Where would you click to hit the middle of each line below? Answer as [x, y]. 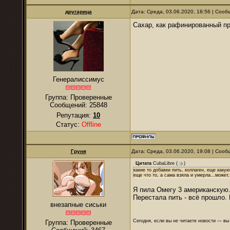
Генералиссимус [78, 79]
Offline [91, 124]
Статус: [69, 124]
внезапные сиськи [78, 205]
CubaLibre [164, 164]
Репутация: [75, 115]
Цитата [143, 164]
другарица [78, 12]
